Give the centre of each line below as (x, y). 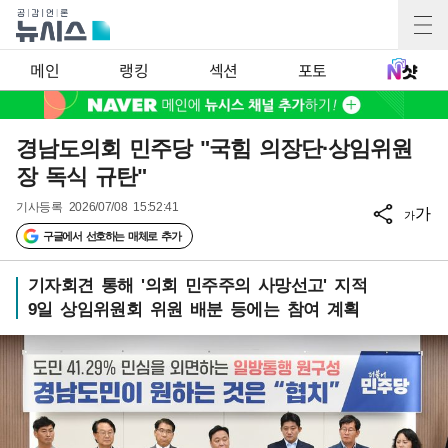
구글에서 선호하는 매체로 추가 (111, 236)
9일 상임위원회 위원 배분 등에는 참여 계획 (194, 309)
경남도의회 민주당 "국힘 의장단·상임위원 (214, 148)
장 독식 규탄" (81, 176)
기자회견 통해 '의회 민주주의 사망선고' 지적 (197, 285)
